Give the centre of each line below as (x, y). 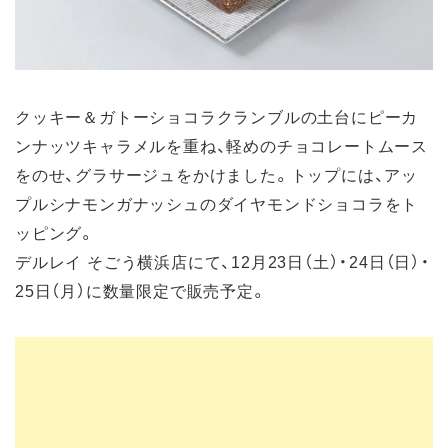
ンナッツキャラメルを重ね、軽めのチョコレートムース (222, 145)
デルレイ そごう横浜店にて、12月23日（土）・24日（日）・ (223, 261)
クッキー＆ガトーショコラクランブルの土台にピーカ (217, 116)
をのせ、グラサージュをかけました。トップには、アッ (216, 174)
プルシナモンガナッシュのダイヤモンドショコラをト (217, 203)
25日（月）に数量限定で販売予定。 (141, 290)
